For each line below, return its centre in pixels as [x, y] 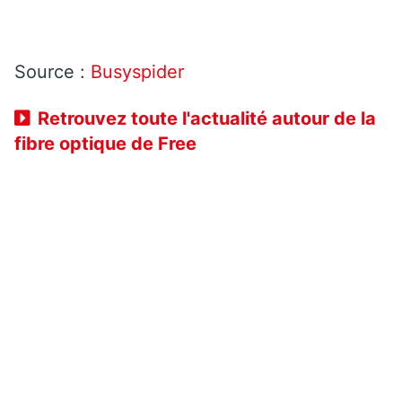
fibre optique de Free [105, 144]
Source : [52, 72]
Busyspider [140, 72]
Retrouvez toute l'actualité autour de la [207, 119]
